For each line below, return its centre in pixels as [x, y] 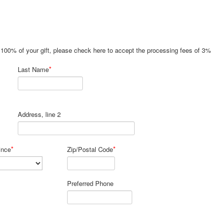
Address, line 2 [39, 114]
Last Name [33, 69]
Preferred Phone [90, 183]
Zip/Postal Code [90, 149]
